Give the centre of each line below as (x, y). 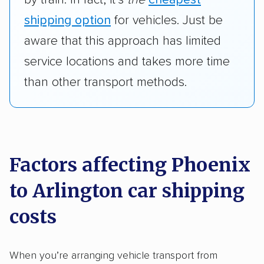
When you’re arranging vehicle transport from (113, 255)
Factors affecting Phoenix (130, 165)
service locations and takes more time (127, 62)
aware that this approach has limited (123, 41)
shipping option (67, 20)
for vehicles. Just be (167, 20)
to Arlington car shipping (127, 191)
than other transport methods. (105, 82)
